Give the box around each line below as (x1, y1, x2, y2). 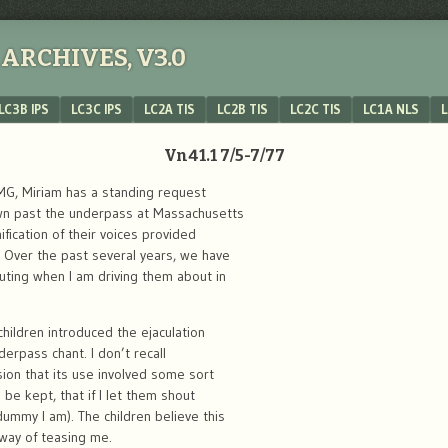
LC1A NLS (363, 101, 419, 117)
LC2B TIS (217, 101, 268, 117)
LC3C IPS (71, 101, 122, 117)
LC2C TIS (290, 101, 341, 117)
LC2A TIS (144, 101, 195, 117)
